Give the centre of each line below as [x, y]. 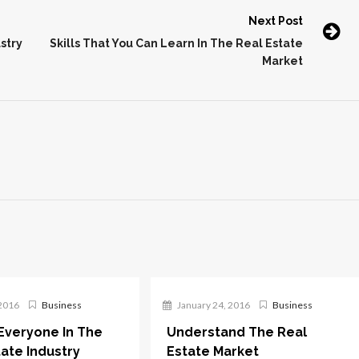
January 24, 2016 [213, 305]
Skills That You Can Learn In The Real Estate [176, 43]
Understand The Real [237, 332]
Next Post [276, 21]
